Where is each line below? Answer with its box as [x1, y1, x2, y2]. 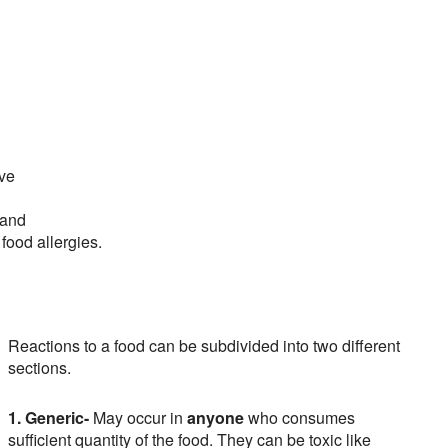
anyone [187, 406, 244, 430]
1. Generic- [8, 406, 89, 430]
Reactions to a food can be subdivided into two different [8, 334, 400, 358]
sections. [8, 356, 71, 380]
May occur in [89, 406, 187, 430]
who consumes [244, 406, 355, 430]
